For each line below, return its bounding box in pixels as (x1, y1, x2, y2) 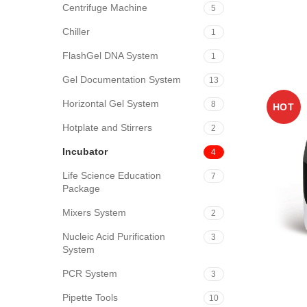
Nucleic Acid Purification (62, 231, 165, 242)
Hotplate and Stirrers (62, 122, 152, 133)
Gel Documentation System (62, 74, 181, 85)
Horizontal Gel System (62, 98, 159, 109)
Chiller (62, 26, 90, 37)
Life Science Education (62, 170, 161, 181)
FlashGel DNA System (62, 50, 158, 61)
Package (62, 183, 100, 194)
